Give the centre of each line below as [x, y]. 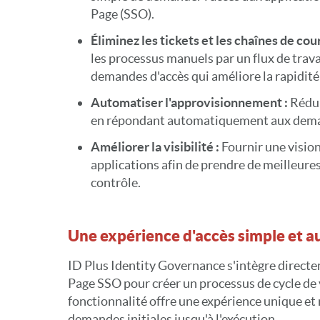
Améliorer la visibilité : [156, 147]
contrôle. [115, 182]
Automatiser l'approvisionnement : [190, 102]
